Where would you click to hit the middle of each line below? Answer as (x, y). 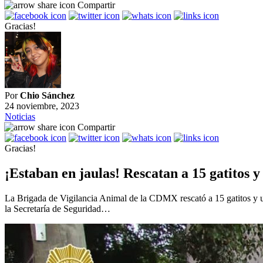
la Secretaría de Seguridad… (58, 208)
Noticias (20, 116)
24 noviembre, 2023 (42, 106)
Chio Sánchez (47, 95)
